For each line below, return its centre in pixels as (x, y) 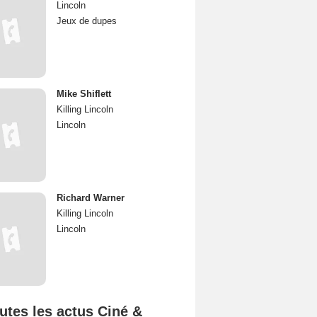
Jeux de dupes (87, 21)
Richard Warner (91, 198)
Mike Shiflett (84, 94)
